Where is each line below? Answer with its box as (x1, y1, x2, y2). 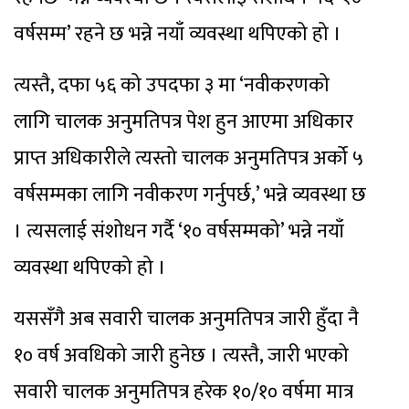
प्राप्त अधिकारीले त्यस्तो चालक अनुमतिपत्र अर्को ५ (14, 141, 363, 175)
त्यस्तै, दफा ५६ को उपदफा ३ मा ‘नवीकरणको (14, 68, 330, 102)
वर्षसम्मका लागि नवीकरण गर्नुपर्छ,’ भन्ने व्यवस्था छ (14, 177, 366, 212)
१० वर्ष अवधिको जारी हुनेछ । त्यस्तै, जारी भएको (14, 338, 349, 372)
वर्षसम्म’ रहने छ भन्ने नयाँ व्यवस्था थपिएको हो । (14, 16, 341, 51)
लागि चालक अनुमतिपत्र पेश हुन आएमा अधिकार (14, 104, 353, 139)
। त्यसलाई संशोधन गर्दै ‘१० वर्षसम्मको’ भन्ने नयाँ (14, 214, 344, 248)
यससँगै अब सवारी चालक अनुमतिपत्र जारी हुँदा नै (14, 301, 359, 336)
